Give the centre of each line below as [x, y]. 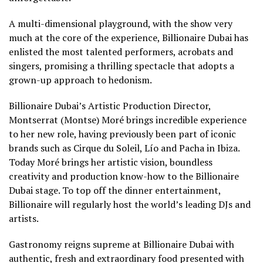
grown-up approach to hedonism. [80, 80]
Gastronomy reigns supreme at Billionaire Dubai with [122, 245]
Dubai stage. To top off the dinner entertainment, [115, 190]
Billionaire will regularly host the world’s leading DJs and [130, 205]
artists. [24, 219]
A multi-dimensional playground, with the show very [121, 24]
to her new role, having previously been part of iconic [122, 134]
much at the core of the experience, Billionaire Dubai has [129, 38]
